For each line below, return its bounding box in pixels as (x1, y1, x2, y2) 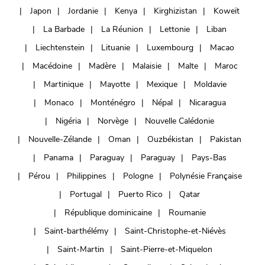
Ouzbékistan (147, 133, 193, 145)
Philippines (66, 170, 106, 182)
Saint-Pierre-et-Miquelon (121, 243, 212, 255)
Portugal (70, 188, 102, 200)
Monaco (44, 96, 74, 108)
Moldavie (193, 78, 227, 90)
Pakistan (210, 133, 241, 145)
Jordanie (68, 5, 98, 17)
